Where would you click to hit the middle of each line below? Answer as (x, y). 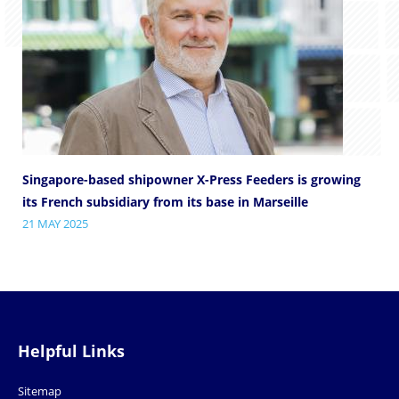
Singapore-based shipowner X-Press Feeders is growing (191, 179)
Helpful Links (71, 351)
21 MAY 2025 (55, 223)
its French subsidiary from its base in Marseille (165, 201)
